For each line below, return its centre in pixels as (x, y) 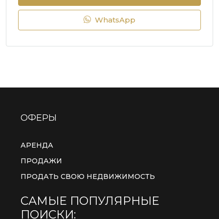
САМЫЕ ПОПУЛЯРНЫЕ (90, 200)
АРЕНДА (37, 145)
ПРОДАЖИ (41, 161)
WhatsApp (114, 20)
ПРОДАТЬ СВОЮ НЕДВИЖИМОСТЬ (88, 176)
